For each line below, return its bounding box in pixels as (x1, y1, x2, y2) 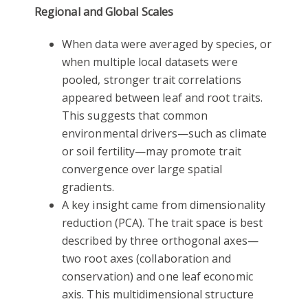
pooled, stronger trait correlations (62, 72, 241, 88)
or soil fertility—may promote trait (62, 144, 241, 159)
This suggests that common (62, 108, 208, 124)
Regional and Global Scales (34, 3, 174, 19)
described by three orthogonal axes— (62, 233, 258, 249)
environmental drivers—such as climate (62, 126, 267, 142)
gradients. (62, 179, 114, 195)
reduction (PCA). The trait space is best (62, 215, 263, 231)
